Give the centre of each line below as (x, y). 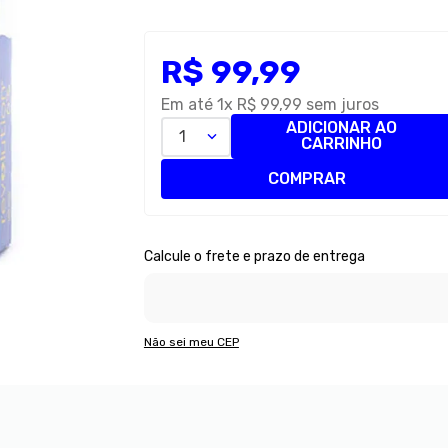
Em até (188, 104)
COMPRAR (306, 178)
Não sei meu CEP (191, 342)
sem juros (340, 104)
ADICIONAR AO (342, 127)
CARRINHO (342, 143)
